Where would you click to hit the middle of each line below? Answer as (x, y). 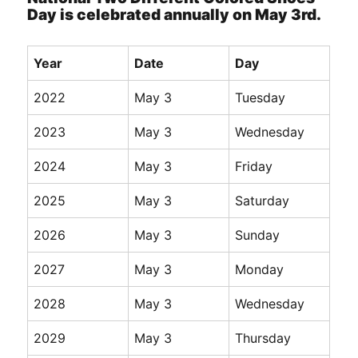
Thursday (263, 338)
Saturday (263, 201)
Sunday (258, 235)
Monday (260, 270)
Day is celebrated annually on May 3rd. (175, 15)
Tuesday (261, 98)
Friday (254, 167)
